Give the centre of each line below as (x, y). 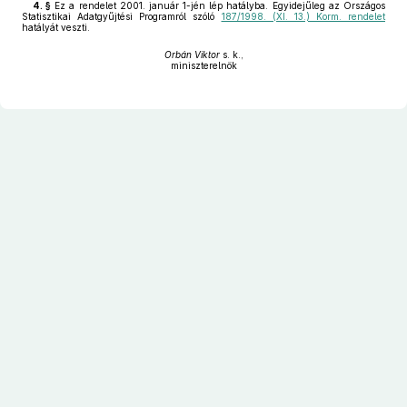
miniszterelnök (203, 65)
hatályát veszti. (56, 27)
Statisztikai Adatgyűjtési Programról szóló (122, 16)
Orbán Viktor (192, 55)
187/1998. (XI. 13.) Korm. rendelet (303, 16)
